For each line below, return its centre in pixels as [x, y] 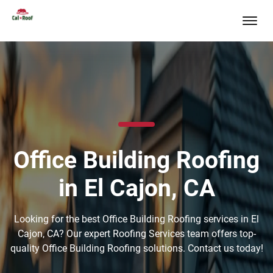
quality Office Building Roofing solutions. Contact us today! [136, 248]
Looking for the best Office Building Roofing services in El [136, 219]
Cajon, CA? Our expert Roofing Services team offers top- [136, 234]
